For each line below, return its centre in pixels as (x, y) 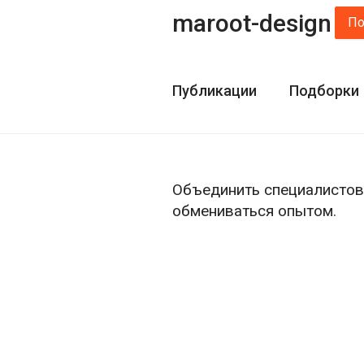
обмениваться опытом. (254, 211)
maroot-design (252, 23)
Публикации (214, 91)
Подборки (324, 91)
